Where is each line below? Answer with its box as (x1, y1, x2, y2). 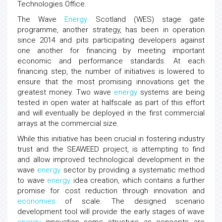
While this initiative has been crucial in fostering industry (17, 134, 205, 143)
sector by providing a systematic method (60, 166, 205, 174)
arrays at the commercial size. (17, 119, 119, 128)
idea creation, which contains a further (70, 176, 205, 185)
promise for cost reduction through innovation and (17, 186, 205, 195)
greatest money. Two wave (17, 88, 114, 97)
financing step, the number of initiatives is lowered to (17, 67, 205, 76)
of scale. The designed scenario (55, 197, 205, 206)
